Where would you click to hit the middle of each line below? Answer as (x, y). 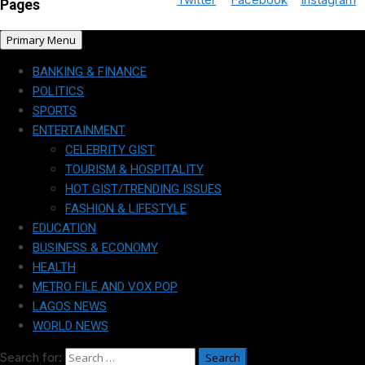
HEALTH (54, 268)
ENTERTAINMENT (79, 131)
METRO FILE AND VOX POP (105, 287)
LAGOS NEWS (70, 307)
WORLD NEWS (70, 326)
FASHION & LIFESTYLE (126, 209)
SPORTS (55, 111)
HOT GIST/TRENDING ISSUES (143, 189)
